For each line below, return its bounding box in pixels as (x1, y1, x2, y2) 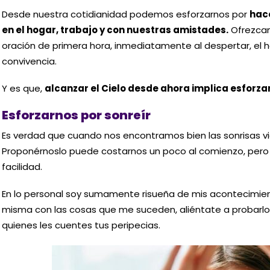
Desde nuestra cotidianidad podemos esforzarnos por (1, 7, 250, 20)
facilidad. (1, 160, 42, 173)
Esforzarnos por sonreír (1, 106, 151, 124)
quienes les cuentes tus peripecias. (1, 219, 160, 232)
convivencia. (1, 54, 57, 67)
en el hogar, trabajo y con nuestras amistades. (1, 23, 228, 36)
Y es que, (1, 82, 45, 95)
